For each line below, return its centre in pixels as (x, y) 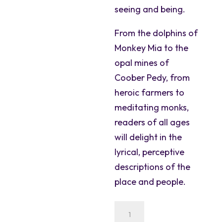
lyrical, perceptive (150, 152)
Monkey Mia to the (152, 48)
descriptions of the (153, 167)
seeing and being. (150, 9)
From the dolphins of (156, 33)
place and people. (150, 182)
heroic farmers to (150, 92)
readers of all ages (152, 122)
